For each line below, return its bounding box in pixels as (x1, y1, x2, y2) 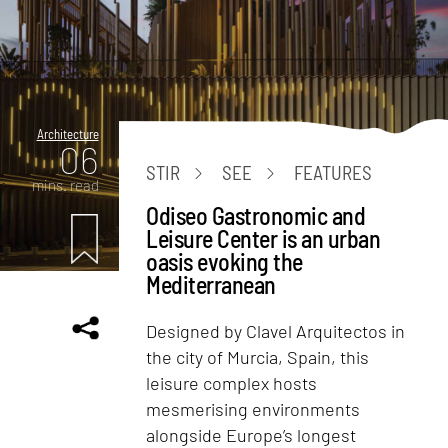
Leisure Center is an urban (146, 223, 381, 253)
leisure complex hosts (146, 371, 318, 394)
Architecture (36, 125, 99, 142)
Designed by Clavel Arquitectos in (146, 319, 406, 342)
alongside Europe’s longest (146, 423, 357, 446)
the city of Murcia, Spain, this (146, 345, 370, 368)
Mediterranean (146, 269, 276, 299)
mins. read (31, 175, 99, 194)
